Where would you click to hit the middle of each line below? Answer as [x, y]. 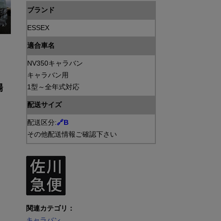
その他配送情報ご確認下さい [72, 134]
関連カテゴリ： [50, 208]
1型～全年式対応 [53, 87]
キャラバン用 [48, 75]
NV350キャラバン [55, 63]
